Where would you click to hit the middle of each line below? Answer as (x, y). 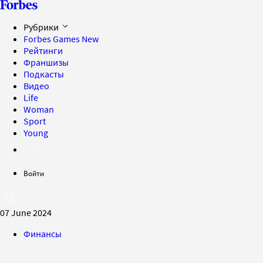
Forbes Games (53, 39)
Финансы (43, 234)
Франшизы (46, 62)
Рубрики (42, 27)
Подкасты (44, 74)
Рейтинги (43, 50)
